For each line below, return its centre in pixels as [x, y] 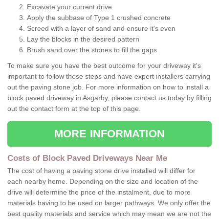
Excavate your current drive [69, 7]
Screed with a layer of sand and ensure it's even [101, 29]
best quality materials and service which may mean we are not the [109, 214]
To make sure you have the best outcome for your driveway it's [104, 66]
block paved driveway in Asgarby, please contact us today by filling [109, 98]
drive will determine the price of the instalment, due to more [99, 192]
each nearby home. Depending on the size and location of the [103, 182]
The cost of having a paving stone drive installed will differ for [101, 171]
